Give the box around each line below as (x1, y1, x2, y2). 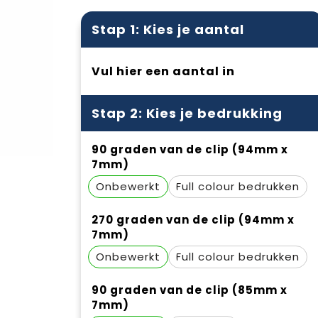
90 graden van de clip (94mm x (91, 142, 288, 157)
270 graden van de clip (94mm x (91, 212, 295, 227)
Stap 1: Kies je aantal (91, 21, 244, 38)
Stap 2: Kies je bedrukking (91, 104, 283, 122)
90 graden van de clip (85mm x (91, 283, 287, 297)
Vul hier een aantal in (91, 63, 235, 79)
